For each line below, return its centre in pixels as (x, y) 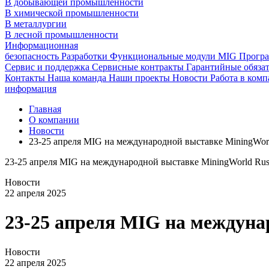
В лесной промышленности (62, 35)
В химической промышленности (72, 13)
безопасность (33, 56)
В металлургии (36, 24)
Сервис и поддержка (48, 67)
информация (31, 89)
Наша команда (78, 78)
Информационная (41, 45)
